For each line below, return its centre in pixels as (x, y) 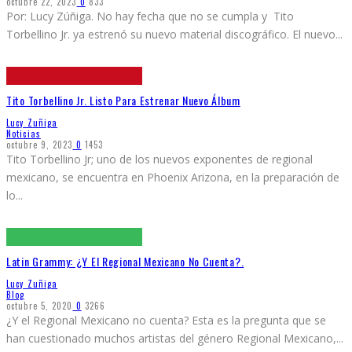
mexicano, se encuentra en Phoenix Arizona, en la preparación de (173, 177)
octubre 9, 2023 (40, 144)
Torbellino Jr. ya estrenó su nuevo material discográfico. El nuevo (171, 34)
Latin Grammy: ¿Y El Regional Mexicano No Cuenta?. (125, 262)
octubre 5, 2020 (40, 306)
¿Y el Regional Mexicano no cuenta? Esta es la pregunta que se (166, 320)
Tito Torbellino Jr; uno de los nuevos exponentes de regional (159, 159)
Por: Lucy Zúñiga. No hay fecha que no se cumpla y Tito (150, 16)
